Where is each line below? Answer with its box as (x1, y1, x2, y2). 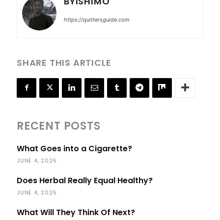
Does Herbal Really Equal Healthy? (17, 174, 153, 186)
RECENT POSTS (17, 118, 101, 134)
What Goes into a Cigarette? (17, 142, 132, 154)
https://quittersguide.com (64, 16, 130, 23)
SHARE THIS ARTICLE (17, 56, 111, 69)
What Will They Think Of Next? (17, 206, 135, 218)
